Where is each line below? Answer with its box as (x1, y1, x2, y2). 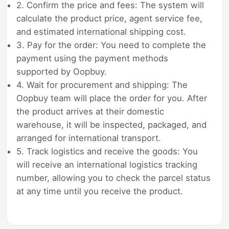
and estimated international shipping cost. (16, 27, 187, 37)
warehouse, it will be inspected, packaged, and (16, 120, 207, 130)
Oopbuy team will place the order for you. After (16, 93, 208, 104)
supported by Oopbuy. (16, 66, 107, 77)
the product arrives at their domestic (16, 106, 165, 117)
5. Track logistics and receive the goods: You (16, 146, 198, 157)
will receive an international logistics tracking (16, 159, 198, 170)
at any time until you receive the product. (16, 186, 184, 197)
